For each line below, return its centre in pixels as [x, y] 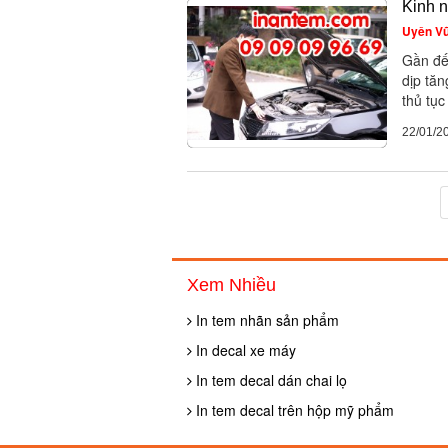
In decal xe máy [244, 350]
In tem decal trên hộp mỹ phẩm [293, 410]
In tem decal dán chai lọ [269, 380]
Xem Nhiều [231, 285]
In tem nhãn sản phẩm [265, 320]
